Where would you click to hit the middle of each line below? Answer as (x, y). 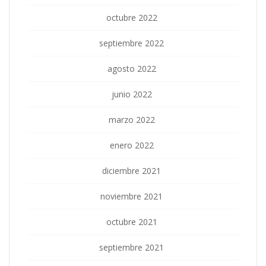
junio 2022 (132, 94)
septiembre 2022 (132, 43)
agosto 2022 (132, 68)
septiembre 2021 (132, 247)
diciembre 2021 (132, 170)
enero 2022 (132, 145)
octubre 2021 (132, 221)
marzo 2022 (132, 119)
